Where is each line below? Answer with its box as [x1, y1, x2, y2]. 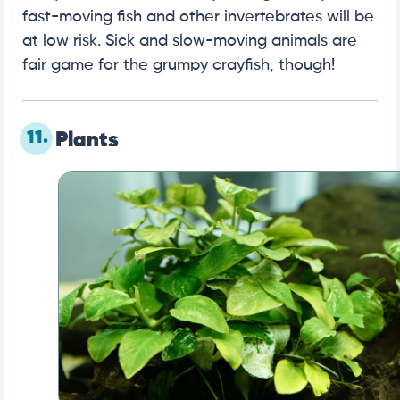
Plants [55, 129, 119, 151]
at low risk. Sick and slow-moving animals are [22, 32, 357, 49]
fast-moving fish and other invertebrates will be [22, 8, 374, 25]
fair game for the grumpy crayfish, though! [22, 56, 335, 73]
